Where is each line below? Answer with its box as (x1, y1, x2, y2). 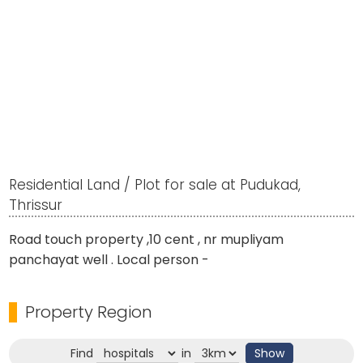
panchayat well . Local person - (9, 250, 210, 269)
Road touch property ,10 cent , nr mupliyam (9, 229, 284, 249)
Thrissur (9, 194, 63, 215)
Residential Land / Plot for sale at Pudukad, (9, 174, 301, 194)
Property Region (25, 300, 153, 323)
